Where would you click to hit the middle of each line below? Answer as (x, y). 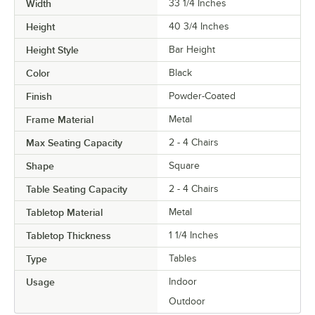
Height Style (52, 50)
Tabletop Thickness (69, 235)
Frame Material (60, 119)
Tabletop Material (64, 212)
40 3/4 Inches (199, 26)
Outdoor (187, 301)
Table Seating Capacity (77, 189)
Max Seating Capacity (74, 142)
